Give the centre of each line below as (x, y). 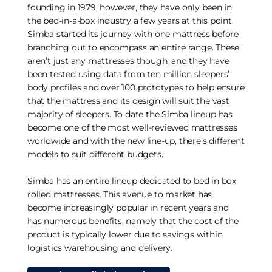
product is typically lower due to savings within (125, 234)
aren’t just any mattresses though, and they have (128, 60)
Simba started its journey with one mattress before (133, 34)
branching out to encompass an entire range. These (134, 47)
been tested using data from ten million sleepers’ (129, 74)
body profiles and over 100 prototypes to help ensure (136, 87)
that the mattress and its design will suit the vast (128, 100)
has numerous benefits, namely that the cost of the (133, 221)
